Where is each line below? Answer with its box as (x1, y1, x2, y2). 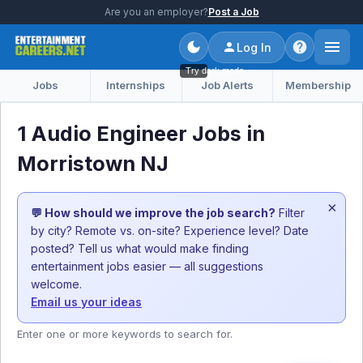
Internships (106, 79, 166, 92)
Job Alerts (200, 79, 254, 92)
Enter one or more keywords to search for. (17, 327, 233, 340)
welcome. (31, 277, 82, 291)
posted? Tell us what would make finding (31, 241, 249, 255)
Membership (284, 79, 351, 92)
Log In (237, 40, 271, 54)
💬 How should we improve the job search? (31, 206, 275, 220)
